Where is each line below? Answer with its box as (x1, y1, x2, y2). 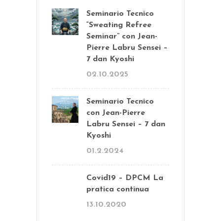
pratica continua (86, 185, 149, 193)
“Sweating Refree (86, 21, 151, 29)
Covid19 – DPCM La (86, 174, 163, 182)
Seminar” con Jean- (86, 32, 157, 40)
